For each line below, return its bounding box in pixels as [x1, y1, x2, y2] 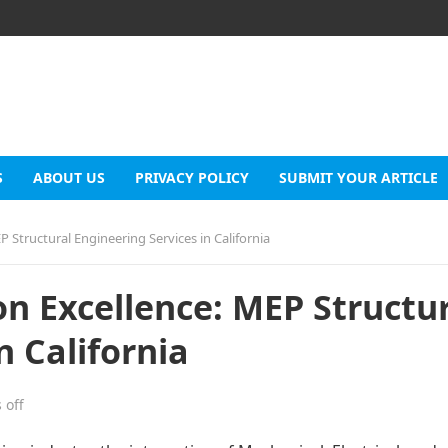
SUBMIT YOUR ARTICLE [279, 168, 438, 187]
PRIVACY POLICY [135, 168, 249, 187]
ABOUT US [33, 168, 105, 187]
